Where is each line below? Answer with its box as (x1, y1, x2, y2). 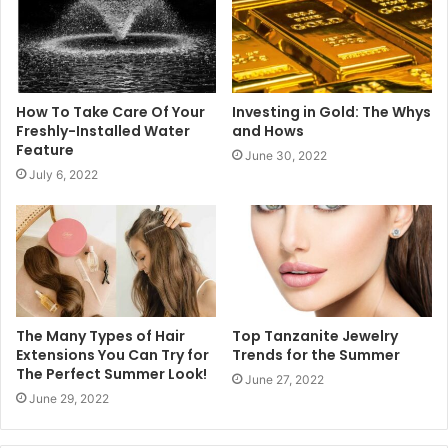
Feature (16, 139, 74, 160)
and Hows (232, 120, 304, 141)
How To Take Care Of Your (16, 101, 205, 122)
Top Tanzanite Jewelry (232, 326, 398, 347)
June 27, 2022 (245, 372, 324, 388)
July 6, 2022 (29, 166, 98, 182)
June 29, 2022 (29, 391, 109, 407)
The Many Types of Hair (16, 326, 185, 347)
